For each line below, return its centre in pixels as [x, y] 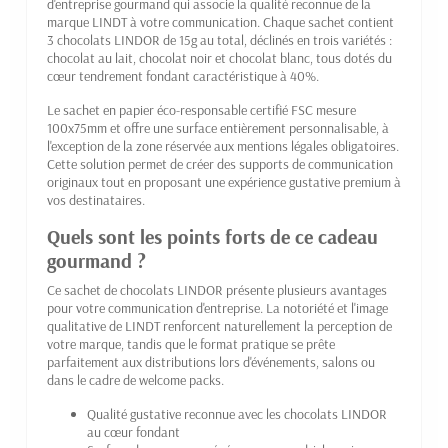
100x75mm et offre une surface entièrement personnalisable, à [218, 127]
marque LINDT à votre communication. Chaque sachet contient [220, 21]
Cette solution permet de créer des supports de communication [220, 163]
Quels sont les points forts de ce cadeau [212, 236]
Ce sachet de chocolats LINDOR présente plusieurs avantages [217, 289]
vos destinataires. [96, 199]
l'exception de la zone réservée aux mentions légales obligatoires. [223, 145]
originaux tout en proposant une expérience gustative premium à [224, 181]
